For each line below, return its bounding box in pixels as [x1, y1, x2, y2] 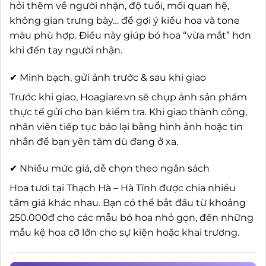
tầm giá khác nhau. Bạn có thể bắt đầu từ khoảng [9, 197, 246, 209]
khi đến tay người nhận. [9, 44, 122, 56]
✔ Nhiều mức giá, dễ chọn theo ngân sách [9, 163, 210, 175]
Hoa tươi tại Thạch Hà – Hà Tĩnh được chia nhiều [9, 182, 236, 194]
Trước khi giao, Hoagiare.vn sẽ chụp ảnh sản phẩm [9, 91, 247, 103]
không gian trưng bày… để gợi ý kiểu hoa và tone [9, 14, 240, 26]
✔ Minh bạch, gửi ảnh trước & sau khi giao [9, 71, 206, 83]
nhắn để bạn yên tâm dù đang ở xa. [9, 135, 178, 147]
